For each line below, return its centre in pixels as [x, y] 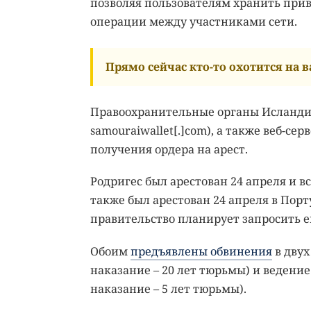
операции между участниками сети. [193, 21]
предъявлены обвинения [201, 251]
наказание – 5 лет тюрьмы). [168, 288]
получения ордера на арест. [169, 149]
